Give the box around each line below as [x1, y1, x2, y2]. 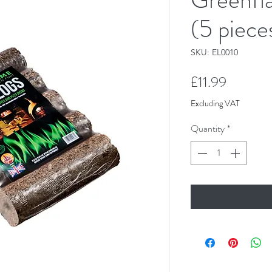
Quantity [191, 121, 225, 135]
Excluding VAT [191, 97, 240, 109]
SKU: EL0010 [191, 46, 238, 58]
